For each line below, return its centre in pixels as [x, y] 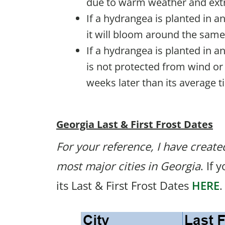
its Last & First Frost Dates [124, 185]
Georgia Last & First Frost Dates [135, 124]
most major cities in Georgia [128, 165]
